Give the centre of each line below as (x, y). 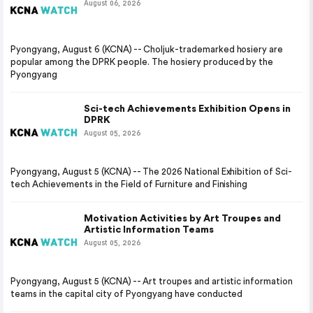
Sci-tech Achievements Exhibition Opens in (187, 109)
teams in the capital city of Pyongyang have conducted (127, 294)
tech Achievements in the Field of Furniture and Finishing (129, 184)
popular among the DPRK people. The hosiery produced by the (142, 62)
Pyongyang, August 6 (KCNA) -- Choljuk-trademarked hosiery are (147, 49)
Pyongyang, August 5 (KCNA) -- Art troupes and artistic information (152, 281)
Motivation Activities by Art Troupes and (182, 219)
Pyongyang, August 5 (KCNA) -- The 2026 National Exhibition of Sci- (152, 172)
